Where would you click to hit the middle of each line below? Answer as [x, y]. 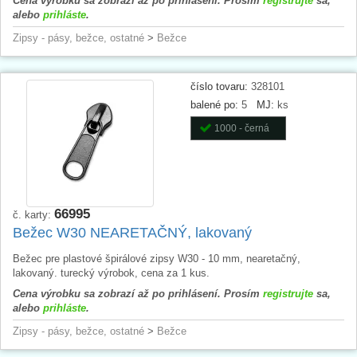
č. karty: [33, 214]
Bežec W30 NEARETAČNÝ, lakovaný [132, 232]
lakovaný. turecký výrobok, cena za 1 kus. [111, 273]
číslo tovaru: [219, 86]
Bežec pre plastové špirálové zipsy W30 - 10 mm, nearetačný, [157, 258]
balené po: [214, 104]
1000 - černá [242, 128]
